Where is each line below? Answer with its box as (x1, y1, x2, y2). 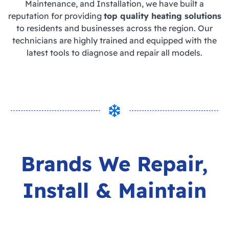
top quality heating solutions (103, 11, 221, 21)
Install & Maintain (22, 177, 207, 203)
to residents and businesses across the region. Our (16, 23, 213, 34)
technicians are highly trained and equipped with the (12, 35, 217, 46)
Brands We (21, 151, 137, 177)
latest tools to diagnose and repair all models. (27, 48, 202, 58)
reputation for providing (8, 11, 104, 21)
